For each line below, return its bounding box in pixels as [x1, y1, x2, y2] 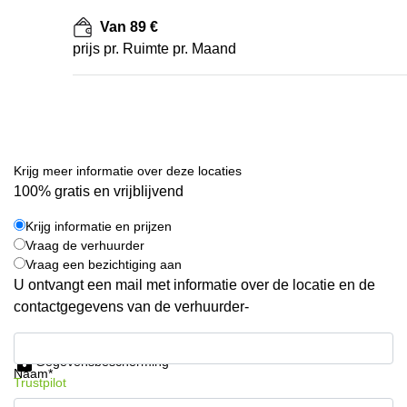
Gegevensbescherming [35, 353, 169, 369]
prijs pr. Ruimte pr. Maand [73, 41, 236, 56]
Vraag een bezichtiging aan [25, 257, 182, 272]
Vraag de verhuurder [25, 238, 144, 253]
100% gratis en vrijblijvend [14, 184, 184, 199]
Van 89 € [100, 19, 158, 35]
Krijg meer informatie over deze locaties [14, 164, 242, 178]
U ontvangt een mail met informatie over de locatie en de [14, 277, 375, 293]
